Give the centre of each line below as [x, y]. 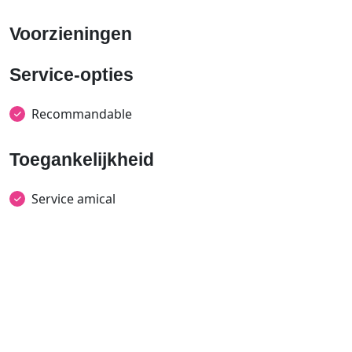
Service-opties [71, 75]
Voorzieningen [71, 34]
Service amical [73, 199]
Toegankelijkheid [82, 159]
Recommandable [82, 114]
